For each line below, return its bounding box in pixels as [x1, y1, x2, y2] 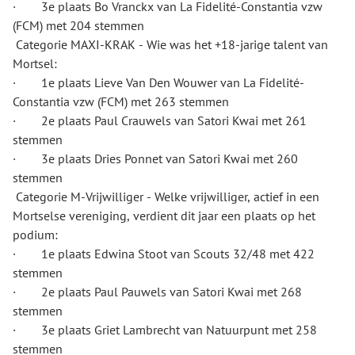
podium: [13, 227, 58, 242]
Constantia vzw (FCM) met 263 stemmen [13, 94, 229, 109]
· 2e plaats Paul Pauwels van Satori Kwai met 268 [13, 284, 302, 300]
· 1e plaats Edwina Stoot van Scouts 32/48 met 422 [13, 246, 315, 261]
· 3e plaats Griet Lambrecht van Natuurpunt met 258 [13, 322, 317, 338]
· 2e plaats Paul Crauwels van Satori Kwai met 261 [13, 113, 307, 128]
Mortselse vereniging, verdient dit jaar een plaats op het [13, 208, 315, 223]
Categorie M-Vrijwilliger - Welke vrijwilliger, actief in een [13, 189, 319, 204]
